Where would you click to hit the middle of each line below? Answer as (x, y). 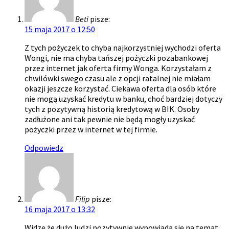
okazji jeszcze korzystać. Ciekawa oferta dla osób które (120, 89)
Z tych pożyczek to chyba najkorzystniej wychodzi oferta (123, 48)
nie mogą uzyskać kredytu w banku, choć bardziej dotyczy (123, 99)
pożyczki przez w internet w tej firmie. (91, 130)
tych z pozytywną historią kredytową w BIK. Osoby (112, 109)
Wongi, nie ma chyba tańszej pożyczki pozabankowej (116, 58)
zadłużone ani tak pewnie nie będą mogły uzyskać (110, 119)
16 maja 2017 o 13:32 (60, 209)
